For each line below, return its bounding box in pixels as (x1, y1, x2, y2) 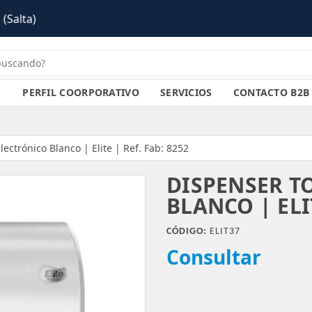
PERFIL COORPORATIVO (22, 86, 139, 99)
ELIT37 (207, 226, 240, 237)
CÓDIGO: (166, 226, 207, 237)
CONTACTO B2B (233, 86, 310, 99)
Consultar (166, 244, 261, 270)
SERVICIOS (159, 86, 212, 99)
